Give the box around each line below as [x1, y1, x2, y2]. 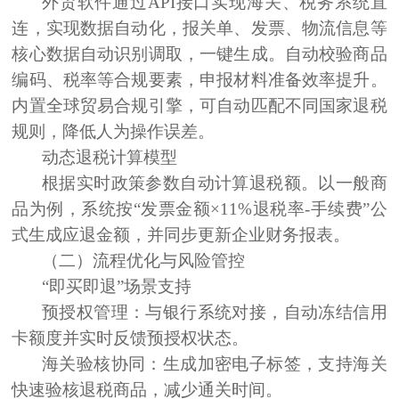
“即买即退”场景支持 [42, 276, 192, 296]
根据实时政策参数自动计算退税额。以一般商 [42, 173, 387, 192]
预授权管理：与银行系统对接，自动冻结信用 [42, 302, 387, 322]
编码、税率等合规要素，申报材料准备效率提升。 [12, 69, 387, 89]
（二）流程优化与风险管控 [42, 250, 246, 270]
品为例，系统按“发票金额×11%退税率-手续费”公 [12, 199, 387, 218]
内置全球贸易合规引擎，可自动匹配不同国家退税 [12, 95, 387, 115]
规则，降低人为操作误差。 [12, 121, 216, 141]
